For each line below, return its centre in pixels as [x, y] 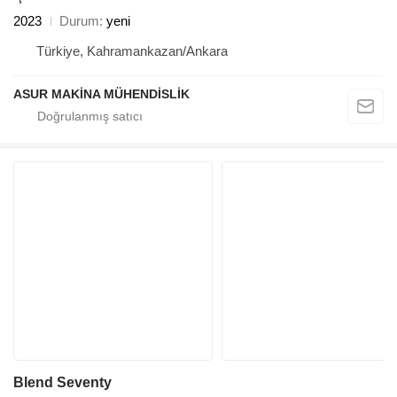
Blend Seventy [62, 383]
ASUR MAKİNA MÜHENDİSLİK [101, 94]
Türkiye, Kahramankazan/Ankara [132, 51]
